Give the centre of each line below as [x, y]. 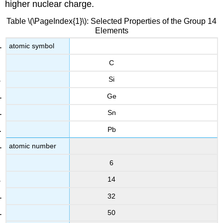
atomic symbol [32, 46]
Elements [111, 31]
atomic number [33, 146]
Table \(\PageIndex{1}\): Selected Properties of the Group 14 [111, 21]
